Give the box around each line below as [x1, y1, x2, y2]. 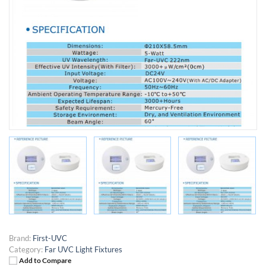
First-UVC [33, 233, 67, 243]
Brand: [9, 233, 31, 243]
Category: [9, 244, 43, 254]
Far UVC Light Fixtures [45, 244, 122, 254]
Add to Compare [19, 255, 71, 264]
